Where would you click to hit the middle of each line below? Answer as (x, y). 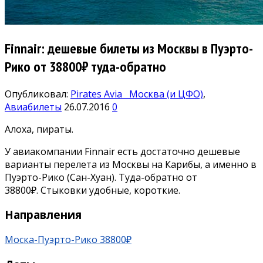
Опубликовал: (38, 94)
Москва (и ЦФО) (164, 94)
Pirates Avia (97, 94)
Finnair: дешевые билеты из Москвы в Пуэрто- (129, 48)
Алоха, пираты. (39, 129)
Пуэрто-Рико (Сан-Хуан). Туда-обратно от (101, 177)
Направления (43, 215)
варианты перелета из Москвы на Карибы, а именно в (131, 164)
